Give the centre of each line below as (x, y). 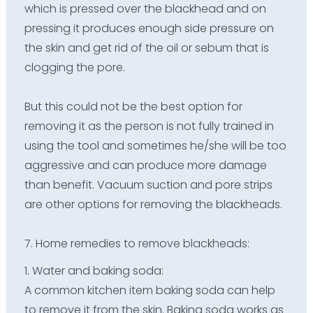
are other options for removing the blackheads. (153, 204)
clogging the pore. (76, 67)
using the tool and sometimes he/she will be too (155, 145)
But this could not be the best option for (133, 106)
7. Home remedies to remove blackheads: (137, 243)
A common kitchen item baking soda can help (150, 290)
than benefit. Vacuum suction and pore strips (148, 184)
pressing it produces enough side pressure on (149, 28)
